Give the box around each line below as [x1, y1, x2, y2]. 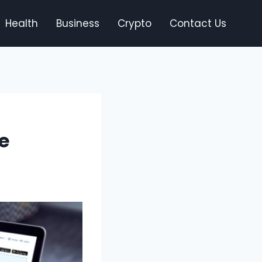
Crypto [117, 16, 151, 30]
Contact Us [169, 16, 226, 30]
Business [56, 16, 99, 30]
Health [5, 16, 38, 30]
